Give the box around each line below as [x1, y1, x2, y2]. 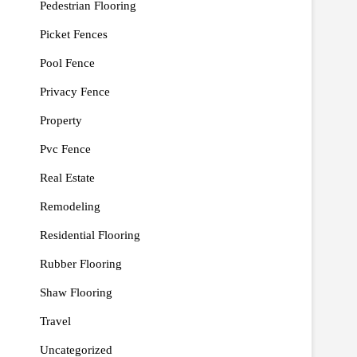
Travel [40, 315, 71, 328]
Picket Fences [40, 28, 108, 41]
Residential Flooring [40, 229, 140, 241]
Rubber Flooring [40, 257, 122, 270]
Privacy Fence [40, 85, 110, 98]
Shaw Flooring [40, 286, 112, 299]
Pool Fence [40, 57, 95, 69]
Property [40, 114, 82, 127]
